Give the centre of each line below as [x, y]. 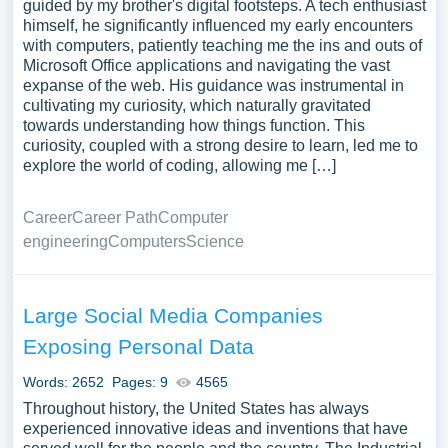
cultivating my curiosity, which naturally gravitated [196, 105]
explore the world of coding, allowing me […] [179, 165]
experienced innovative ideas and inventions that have [215, 428]
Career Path [114, 217]
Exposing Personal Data [138, 346]
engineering [65, 241]
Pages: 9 [139, 382]
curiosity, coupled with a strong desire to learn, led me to [220, 145]
